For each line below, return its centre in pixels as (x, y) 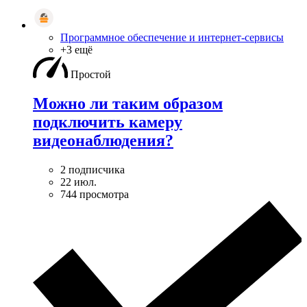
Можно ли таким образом (128, 103)
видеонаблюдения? (103, 140)
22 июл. (78, 182)
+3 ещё (76, 49)
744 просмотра (95, 194)
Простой (91, 74)
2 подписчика (93, 169)
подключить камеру (108, 122)
